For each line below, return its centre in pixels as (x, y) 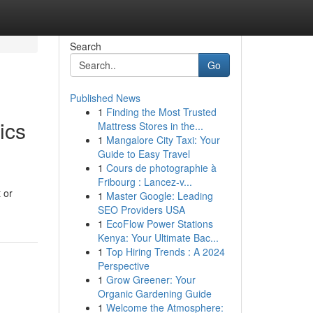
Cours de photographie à (161, 168)
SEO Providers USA (141, 210)
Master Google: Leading (159, 196)
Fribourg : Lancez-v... (145, 182)
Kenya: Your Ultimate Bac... (158, 238)
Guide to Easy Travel (144, 154)
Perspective (123, 265)
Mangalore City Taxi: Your (163, 140)
